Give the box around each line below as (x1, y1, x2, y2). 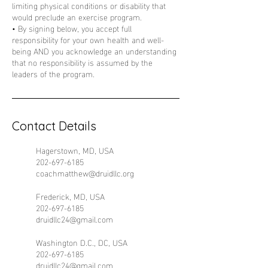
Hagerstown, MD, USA (36, 142, 114, 157)
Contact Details (12, 118, 96, 133)
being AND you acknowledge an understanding (12, 43, 176, 58)
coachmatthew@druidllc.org (36, 165, 134, 180)
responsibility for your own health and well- (12, 32, 164, 47)
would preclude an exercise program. (12, 9, 142, 24)
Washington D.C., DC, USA (36, 234, 127, 249)
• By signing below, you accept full (12, 20, 132, 35)
